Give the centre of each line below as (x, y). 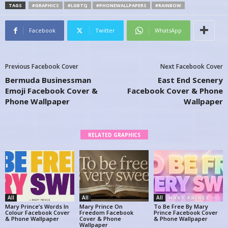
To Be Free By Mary (181, 207)
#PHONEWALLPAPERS (121, 5)
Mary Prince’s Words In (37, 207)
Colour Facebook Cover (37, 213)
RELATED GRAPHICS (114, 135)
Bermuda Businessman (48, 80)
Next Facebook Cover (192, 66)
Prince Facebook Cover (186, 213)
